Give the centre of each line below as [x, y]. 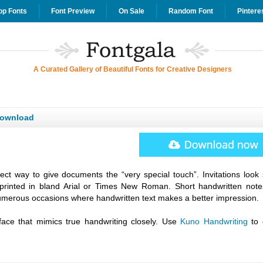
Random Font [190, 11]
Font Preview [73, 11]
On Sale [131, 11]
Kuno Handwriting [214, 221]
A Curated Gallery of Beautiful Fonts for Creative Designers [133, 69]
